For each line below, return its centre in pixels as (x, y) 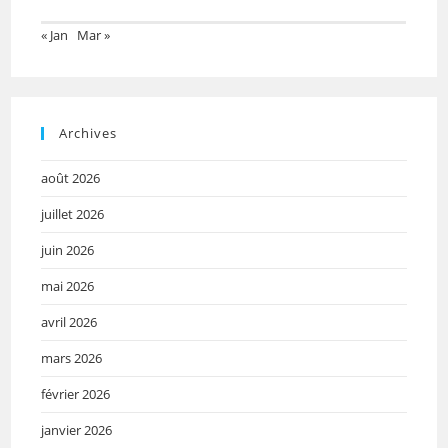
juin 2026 (68, 249)
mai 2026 (68, 285)
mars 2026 (72, 357)
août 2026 (71, 177)
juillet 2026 (73, 213)
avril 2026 (69, 321)
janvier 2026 (77, 429)
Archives (88, 132)
